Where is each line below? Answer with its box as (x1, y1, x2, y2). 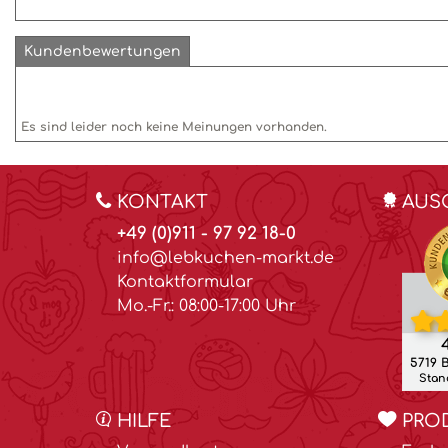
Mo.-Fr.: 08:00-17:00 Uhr (117, 297, 296, 315)
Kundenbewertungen (24, 44, 181, 59)
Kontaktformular (117, 273, 253, 291)
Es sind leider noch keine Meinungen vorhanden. (21, 120, 327, 134)
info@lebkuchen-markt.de (117, 249, 334, 267)
